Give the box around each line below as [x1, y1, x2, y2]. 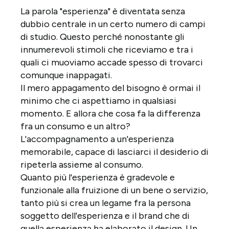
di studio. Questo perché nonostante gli [20, 31, 185, 42]
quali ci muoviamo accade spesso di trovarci [20, 56, 203, 68]
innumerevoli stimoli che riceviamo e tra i [20, 43, 193, 55]
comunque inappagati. [20, 69, 112, 81]
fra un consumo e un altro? [20, 120, 130, 132]
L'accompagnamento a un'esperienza [20, 133, 174, 145]
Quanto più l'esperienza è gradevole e [20, 171, 175, 183]
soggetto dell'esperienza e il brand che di [20, 210, 190, 221]
